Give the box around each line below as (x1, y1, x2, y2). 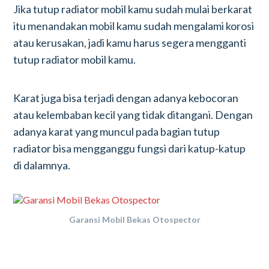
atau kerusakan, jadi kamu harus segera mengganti (13, 36, 247, 49)
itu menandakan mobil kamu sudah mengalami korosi (13, 19, 255, 32)
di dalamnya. (13, 159, 71, 172)
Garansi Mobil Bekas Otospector (68, 214, 201, 225)
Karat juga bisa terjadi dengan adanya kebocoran (13, 91, 239, 104)
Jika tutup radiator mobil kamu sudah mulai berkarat (13, 2, 253, 16)
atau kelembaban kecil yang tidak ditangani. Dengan (13, 108, 253, 121)
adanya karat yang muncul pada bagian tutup (13, 125, 220, 138)
